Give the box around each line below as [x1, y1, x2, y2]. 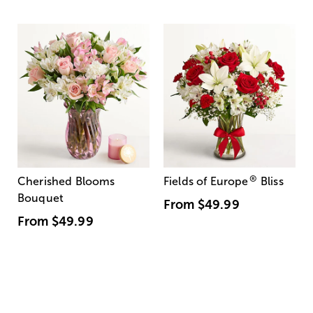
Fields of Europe [163, 175, 249, 188]
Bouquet [17, 192, 64, 205]
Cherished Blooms [17, 175, 115, 188]
